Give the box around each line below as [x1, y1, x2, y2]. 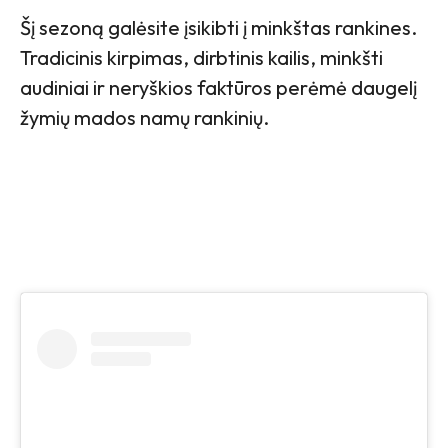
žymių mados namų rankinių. [20, 104, 269, 130]
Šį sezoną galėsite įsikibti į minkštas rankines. [20, 14, 417, 40]
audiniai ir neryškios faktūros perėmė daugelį [20, 74, 417, 100]
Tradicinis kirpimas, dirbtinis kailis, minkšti [20, 44, 383, 70]
